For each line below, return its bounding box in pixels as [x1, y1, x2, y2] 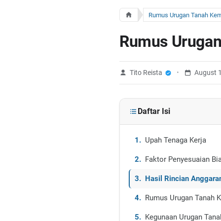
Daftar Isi [138, 107, 170, 116]
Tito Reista [130, 69, 162, 76]
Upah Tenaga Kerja [145, 136, 206, 145]
